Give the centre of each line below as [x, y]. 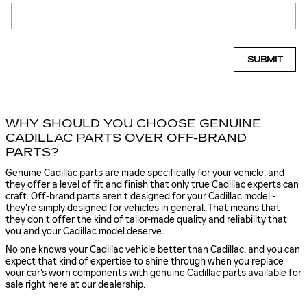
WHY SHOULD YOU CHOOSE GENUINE [133, 124]
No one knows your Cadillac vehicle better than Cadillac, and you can [153, 249]
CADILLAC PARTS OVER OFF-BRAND [126, 138]
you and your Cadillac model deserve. [85, 231]
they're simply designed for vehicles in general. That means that [143, 208]
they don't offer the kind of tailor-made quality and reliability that [146, 219]
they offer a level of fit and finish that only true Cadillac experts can [152, 184]
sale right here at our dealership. [75, 284]
